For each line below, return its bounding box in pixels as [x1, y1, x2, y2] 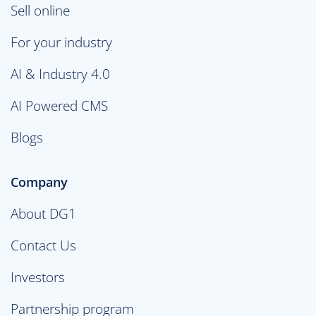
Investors [11, 267, 65, 286]
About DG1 [11, 203, 76, 223]
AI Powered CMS [11, 95, 108, 115]
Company [11, 173, 68, 190]
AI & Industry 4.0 [11, 63, 110, 83]
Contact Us [11, 235, 76, 255]
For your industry [11, 32, 112, 51]
